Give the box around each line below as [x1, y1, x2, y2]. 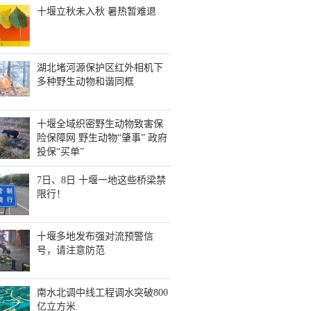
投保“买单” [36, 146, 84, 157]
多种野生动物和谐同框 [36, 76, 134, 87]
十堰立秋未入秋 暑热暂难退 [36, 6, 156, 17]
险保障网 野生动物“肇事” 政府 [36, 133, 167, 143]
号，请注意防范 [36, 245, 105, 255]
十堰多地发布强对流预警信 [36, 231, 153, 242]
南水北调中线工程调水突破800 [36, 287, 168, 298]
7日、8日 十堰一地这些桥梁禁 [36, 175, 166, 185]
